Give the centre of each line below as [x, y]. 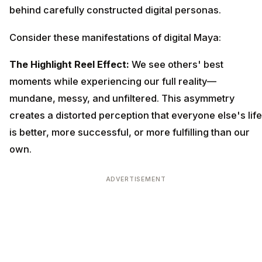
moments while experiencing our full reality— [113, 82]
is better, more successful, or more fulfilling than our [130, 132]
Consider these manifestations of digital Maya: [115, 37]
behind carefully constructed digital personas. [115, 10]
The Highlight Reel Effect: [69, 65]
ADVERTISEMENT [136, 180]
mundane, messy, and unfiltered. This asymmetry [122, 99]
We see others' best [176, 65]
